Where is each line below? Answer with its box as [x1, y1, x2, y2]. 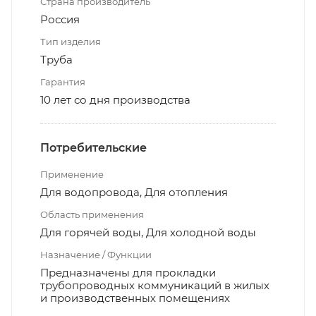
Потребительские [40, 140, 147, 154]
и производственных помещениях [40, 291, 230, 305]
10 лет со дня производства [40, 92, 190, 107]
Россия [40, 12, 80, 26]
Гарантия [40, 75, 85, 87]
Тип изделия [40, 35, 101, 47]
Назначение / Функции [40, 248, 152, 260]
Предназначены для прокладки [40, 265, 216, 279]
